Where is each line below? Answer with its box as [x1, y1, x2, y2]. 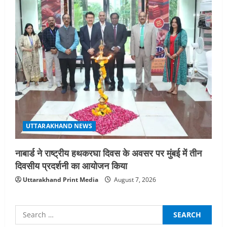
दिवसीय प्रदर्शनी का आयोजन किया [15, 158, 127, 172]
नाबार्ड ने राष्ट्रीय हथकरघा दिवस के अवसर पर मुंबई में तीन [15, 145, 202, 159]
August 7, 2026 [112, 175, 156, 184]
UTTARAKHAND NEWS [26, 121, 93, 130]
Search [15, 205, 42, 216]
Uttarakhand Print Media [23, 175, 98, 184]
